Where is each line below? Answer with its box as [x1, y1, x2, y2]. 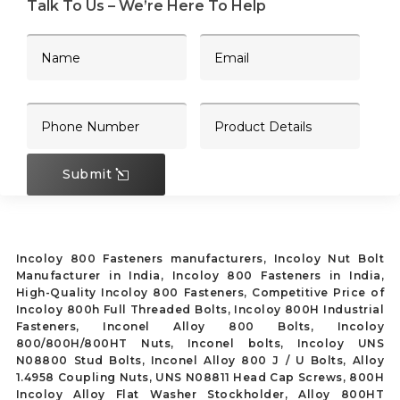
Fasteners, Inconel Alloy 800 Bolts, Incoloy [15, 319, 385, 333]
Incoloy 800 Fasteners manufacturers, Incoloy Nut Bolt [15, 251, 385, 265]
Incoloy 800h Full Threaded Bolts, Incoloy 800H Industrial [15, 302, 385, 316]
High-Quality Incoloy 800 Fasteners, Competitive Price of [15, 285, 385, 299]
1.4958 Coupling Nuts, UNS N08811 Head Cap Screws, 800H [15, 370, 385, 384]
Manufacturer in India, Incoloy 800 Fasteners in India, [15, 268, 385, 282]
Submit [62, 165, 112, 182]
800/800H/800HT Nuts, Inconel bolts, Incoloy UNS [15, 336, 385, 350]
